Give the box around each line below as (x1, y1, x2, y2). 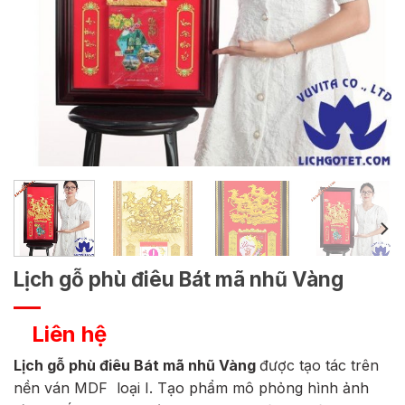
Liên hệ (32, 321, 107, 348)
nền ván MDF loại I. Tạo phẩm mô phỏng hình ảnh (14, 379, 369, 398)
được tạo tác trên (259, 356, 379, 375)
